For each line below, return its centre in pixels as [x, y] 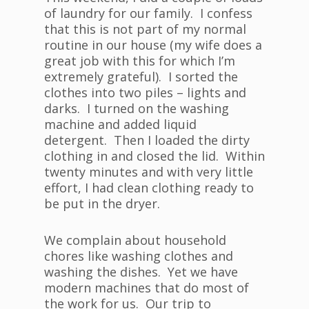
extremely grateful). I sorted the [141, 77]
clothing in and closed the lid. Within [154, 156]
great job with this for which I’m [140, 61]
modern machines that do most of [147, 288]
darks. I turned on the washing [137, 109]
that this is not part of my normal [145, 29]
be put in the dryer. [102, 204]
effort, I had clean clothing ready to [149, 188]
